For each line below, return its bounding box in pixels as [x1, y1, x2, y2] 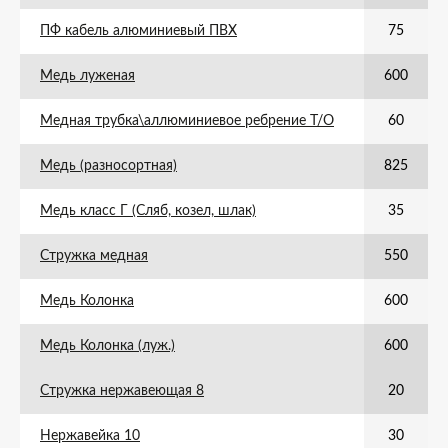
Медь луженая [40, 69, 135, 83]
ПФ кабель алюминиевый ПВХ [40, 24, 237, 38]
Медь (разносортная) [40, 159, 177, 173]
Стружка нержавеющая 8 [40, 384, 204, 398]
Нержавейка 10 [40, 429, 140, 443]
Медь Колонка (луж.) [40, 339, 175, 353]
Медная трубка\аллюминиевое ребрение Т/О [40, 114, 334, 128]
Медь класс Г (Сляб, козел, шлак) [40, 204, 256, 218]
